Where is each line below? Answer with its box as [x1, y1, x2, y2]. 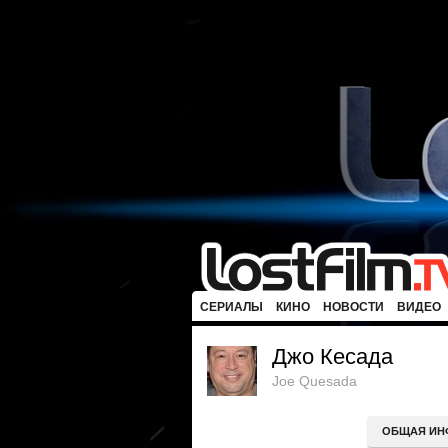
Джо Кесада [272, 344, 393, 369]
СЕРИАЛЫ [200, 300, 263, 314]
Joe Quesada [272, 373, 357, 389]
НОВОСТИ [323, 300, 384, 314]
